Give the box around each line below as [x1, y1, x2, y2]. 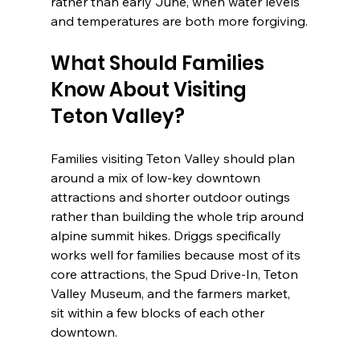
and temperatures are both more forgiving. [50, 13, 308, 30]
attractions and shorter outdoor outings [50, 189, 293, 206]
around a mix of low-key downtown [50, 170, 264, 186]
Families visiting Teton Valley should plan [50, 150, 298, 167]
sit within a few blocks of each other [50, 305, 268, 321]
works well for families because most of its [50, 247, 304, 264]
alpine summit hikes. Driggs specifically [50, 227, 284, 244]
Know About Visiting [50, 76, 251, 104]
